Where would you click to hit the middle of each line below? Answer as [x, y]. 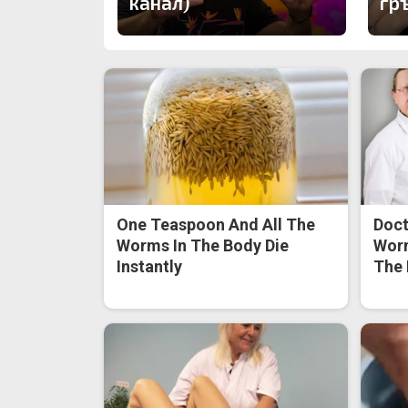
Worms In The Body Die [203, 246]
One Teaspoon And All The [216, 225]
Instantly [150, 267]
